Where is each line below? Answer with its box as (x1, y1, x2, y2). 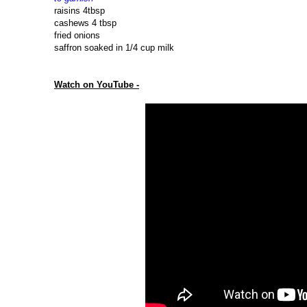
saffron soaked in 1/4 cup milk (54, 42, 174, 53)
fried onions (54, 30, 100, 41)
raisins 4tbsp (54, 5, 105, 16)
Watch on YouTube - (54, 79, 139, 90)
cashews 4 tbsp (54, 18, 116, 29)
